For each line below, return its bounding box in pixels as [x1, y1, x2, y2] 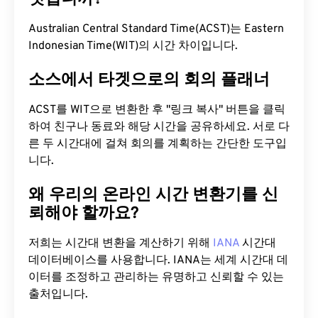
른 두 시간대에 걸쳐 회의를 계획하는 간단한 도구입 [28, 137, 287, 151]
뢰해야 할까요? [28, 204, 139, 224]
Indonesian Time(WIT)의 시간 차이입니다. [28, 39, 238, 53]
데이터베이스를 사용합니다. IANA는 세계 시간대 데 [28, 253, 288, 268]
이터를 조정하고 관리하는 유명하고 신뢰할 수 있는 [28, 270, 284, 285]
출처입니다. [28, 287, 88, 302]
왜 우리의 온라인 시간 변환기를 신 [28, 185, 278, 206]
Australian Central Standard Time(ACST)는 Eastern [28, 22, 284, 36]
